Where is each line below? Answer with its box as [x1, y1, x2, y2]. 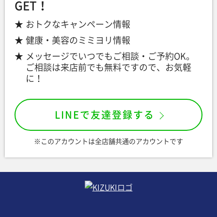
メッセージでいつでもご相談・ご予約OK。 [26, 52, 195, 61]
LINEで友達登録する [55, 110, 155, 120]
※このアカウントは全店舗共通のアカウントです [34, 138, 183, 145]
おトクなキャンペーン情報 [26, 20, 131, 29]
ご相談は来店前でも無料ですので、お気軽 [26, 63, 192, 72]
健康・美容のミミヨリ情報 [26, 36, 131, 45]
